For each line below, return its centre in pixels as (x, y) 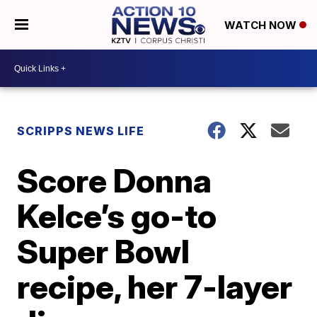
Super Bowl (104, 251)
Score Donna (115, 180)
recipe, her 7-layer (155, 287)
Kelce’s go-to (117, 216)
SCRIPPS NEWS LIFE (81, 131)
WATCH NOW (261, 25)
